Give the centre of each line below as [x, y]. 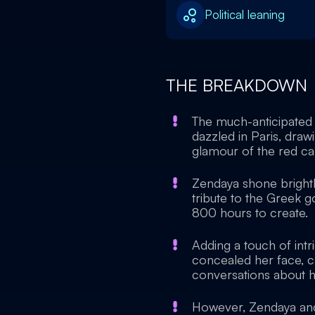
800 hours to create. [250, 212]
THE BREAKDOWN [239, 85]
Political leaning [245, 14]
